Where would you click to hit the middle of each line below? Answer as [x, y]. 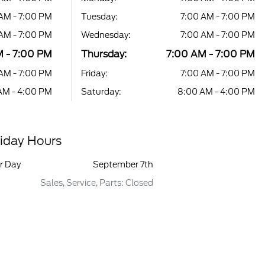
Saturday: [101, 91]
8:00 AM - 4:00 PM [216, 91]
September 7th [123, 164]
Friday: [94, 73]
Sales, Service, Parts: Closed [97, 182]
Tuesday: [99, 16]
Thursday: [104, 54]
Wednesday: [106, 35]
